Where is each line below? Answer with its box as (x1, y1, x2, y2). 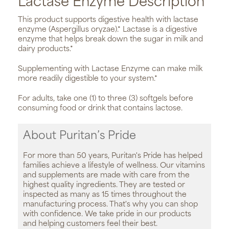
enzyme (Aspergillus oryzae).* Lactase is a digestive (18, 26, 197, 34)
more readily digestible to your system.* (18, 75, 157, 83)
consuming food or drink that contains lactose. (18, 105, 182, 113)
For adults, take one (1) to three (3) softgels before (18, 95, 193, 103)
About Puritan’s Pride (23, 131, 136, 142)
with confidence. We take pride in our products (23, 211, 191, 219)
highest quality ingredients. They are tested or (23, 181, 185, 190)
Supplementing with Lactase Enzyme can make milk (18, 65, 202, 74)
